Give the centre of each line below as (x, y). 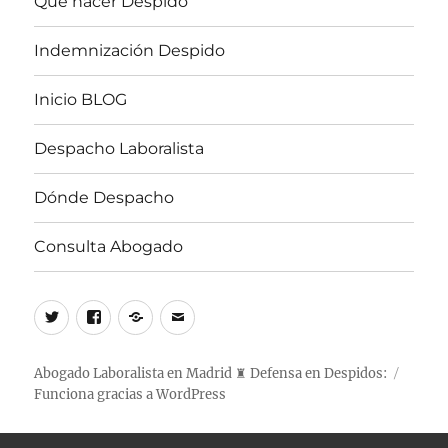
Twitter (97, 313)
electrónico (238, 341)
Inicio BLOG (81, 100)
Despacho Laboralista (119, 149)
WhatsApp (192, 313)
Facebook (147, 313)
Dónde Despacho (104, 198)
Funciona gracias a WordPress (130, 394)
